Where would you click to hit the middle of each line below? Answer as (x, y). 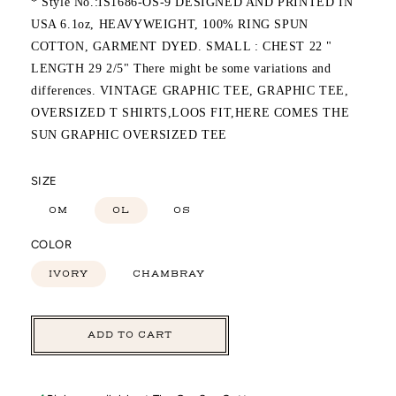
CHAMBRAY (168, 273)
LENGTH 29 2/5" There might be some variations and (181, 68)
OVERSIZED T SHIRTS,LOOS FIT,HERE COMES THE (190, 112)
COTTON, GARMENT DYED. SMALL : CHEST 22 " (182, 46)
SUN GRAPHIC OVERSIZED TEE (129, 134)
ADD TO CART (130, 335)
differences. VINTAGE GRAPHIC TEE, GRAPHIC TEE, (190, 90)
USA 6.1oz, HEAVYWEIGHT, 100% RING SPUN (170, 24)
